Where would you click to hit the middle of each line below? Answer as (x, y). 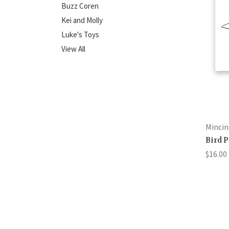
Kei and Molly (82, 20)
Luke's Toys (80, 35)
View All (73, 49)
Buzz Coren (80, 6)
